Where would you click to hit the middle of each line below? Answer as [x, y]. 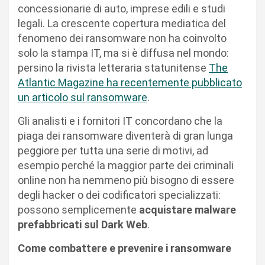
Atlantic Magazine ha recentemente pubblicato [130, 83]
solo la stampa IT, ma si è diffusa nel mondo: [123, 53]
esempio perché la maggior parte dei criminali [126, 166]
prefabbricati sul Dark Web [83, 225]
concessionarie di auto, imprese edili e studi [122, 9]
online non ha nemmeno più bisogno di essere [126, 180]
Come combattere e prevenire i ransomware [125, 248]
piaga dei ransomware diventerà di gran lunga [125, 136]
